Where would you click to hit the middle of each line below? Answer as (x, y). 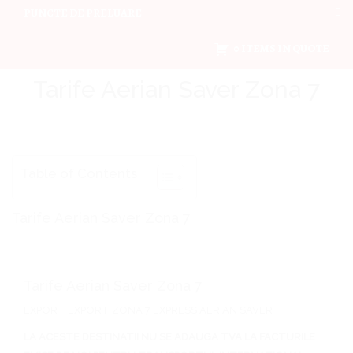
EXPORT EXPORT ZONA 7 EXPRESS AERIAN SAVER (148, 310)
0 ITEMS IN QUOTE (281, 48)
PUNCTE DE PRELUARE (83, 13)
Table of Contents (79, 173)
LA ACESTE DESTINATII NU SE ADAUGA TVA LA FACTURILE (169, 337)
